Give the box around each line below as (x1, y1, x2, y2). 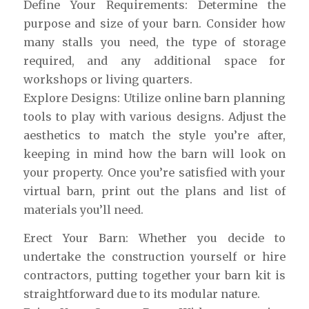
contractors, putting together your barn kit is (23, 268, 286, 282)
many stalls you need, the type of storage (23, 34, 286, 49)
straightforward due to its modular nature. (23, 286, 260, 301)
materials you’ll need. (23, 202, 143, 217)
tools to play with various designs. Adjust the (23, 109, 286, 123)
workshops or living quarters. (23, 72, 192, 86)
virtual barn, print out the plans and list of (23, 183, 286, 198)
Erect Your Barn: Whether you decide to (23, 230, 286, 245)
